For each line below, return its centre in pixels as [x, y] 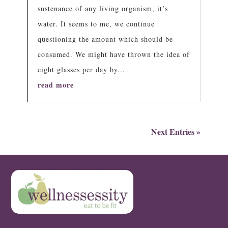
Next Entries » [176, 132]
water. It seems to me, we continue [96, 24]
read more [55, 85]
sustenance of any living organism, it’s [103, 9]
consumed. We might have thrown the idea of [113, 54]
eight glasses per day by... [81, 70]
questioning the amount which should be [105, 39]
